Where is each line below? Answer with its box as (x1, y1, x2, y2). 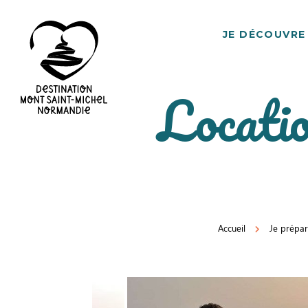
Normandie (20, 192, 74, 207)
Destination (20, 115, 74, 130)
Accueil (218, 222, 245, 234)
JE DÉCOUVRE (222, 28, 306, 41)
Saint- (20, 154, 47, 168)
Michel (20, 173, 52, 188)
